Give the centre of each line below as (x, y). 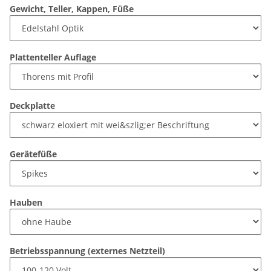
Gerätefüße (34, 154)
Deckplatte (34, 106)
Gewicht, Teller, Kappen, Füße (73, 9)
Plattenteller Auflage (54, 57)
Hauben (27, 203)
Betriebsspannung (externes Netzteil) (89, 251)
